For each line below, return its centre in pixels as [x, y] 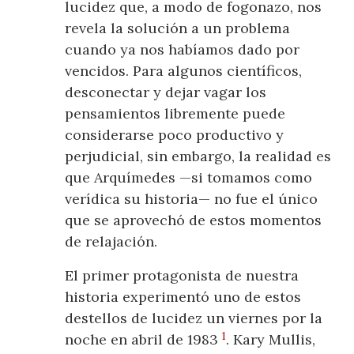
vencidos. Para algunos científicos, [184, 71]
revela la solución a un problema [178, 28]
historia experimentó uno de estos [183, 297]
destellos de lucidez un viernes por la [194, 318]
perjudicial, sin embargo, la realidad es [198, 156]
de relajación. [111, 242]
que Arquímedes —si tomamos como [189, 178]
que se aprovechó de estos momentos [194, 220]
